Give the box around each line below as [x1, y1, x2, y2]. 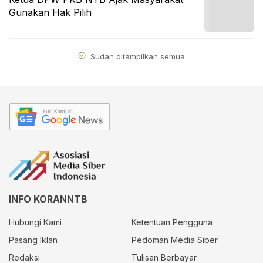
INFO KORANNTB [9, 193, 87, 205]
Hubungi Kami [9, 217, 62, 228]
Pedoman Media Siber [131, 235, 218, 245]
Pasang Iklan [9, 235, 58, 245]
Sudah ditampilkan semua [88, 52, 185, 61]
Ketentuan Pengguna [131, 217, 213, 228]
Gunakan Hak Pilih [9, 6, 92, 18]
